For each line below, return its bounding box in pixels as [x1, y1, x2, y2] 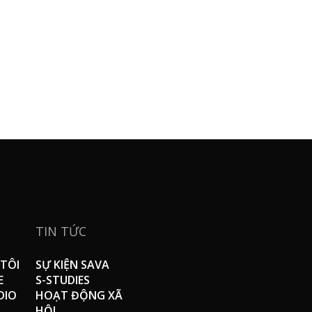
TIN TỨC [35, 222, 86, 240]
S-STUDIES [35, 272, 90, 288]
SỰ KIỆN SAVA [35, 256, 109, 272]
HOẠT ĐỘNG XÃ [35, 287, 123, 303]
